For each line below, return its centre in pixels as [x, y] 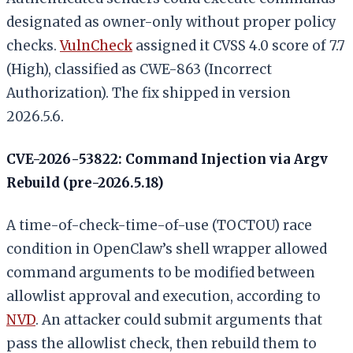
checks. [33, 45]
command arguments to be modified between [161, 272]
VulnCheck [96, 45]
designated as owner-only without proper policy [171, 22]
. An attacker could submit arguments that [179, 320]
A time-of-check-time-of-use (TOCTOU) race [159, 225]
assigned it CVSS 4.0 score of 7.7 [239, 45]
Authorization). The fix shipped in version [149, 93]
